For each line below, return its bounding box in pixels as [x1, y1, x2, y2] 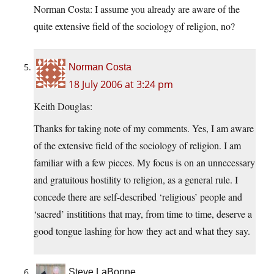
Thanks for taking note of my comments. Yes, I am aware [34, 122, 254, 135]
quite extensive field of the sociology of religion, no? [34, 20, 235, 33]
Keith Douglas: [34, 100, 92, 113]
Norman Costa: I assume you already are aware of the [34, 2, 240, 16]
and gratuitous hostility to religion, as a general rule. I [34, 173, 238, 187]
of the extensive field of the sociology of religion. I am [34, 139, 241, 152]
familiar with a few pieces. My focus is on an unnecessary [34, 156, 255, 169]
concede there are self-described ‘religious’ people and [34, 190, 242, 204]
